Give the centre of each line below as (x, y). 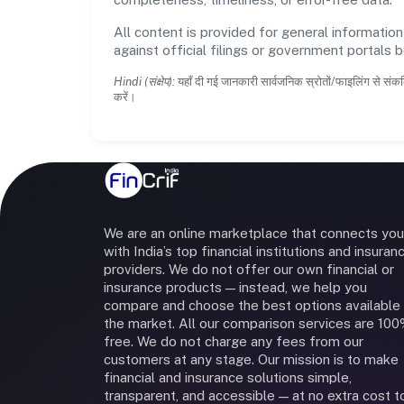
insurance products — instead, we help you (235, 287)
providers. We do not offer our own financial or (249, 269)
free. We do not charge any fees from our (234, 341)
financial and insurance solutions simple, (228, 377)
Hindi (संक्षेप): (144, 81)
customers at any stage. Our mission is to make (251, 359)
